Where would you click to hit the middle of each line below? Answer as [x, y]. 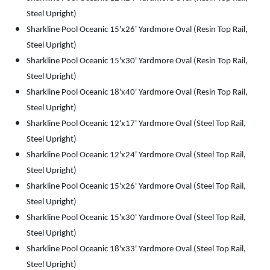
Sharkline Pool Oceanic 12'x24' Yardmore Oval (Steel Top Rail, [136, 155]
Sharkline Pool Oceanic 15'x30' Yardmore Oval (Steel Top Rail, [136, 218]
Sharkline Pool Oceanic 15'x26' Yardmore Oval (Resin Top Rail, [137, 30]
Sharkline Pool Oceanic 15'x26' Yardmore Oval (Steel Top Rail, [136, 187]
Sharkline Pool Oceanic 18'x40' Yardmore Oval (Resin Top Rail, [137, 93]
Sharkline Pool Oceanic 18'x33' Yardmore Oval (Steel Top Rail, [136, 250]
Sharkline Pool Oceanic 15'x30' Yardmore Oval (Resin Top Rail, [137, 61]
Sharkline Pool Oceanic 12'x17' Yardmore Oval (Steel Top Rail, [136, 124]
